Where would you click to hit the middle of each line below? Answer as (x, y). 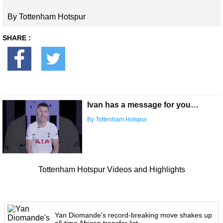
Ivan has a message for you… (143, 105)
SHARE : (17, 38)
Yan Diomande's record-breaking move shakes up (133, 215)
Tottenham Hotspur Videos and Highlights (111, 170)
